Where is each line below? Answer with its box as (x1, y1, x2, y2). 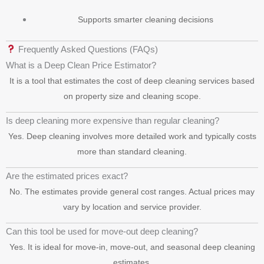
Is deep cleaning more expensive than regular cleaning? (6, 115, 219, 126)
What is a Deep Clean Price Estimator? (6, 60, 156, 70)
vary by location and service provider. (62, 202, 202, 212)
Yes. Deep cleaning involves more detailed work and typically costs (8, 131, 256, 141)
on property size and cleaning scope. (63, 91, 201, 101)
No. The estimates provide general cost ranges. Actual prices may (9, 186, 255, 196)
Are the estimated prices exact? (6, 170, 128, 181)
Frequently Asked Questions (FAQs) (16, 44, 159, 54)
